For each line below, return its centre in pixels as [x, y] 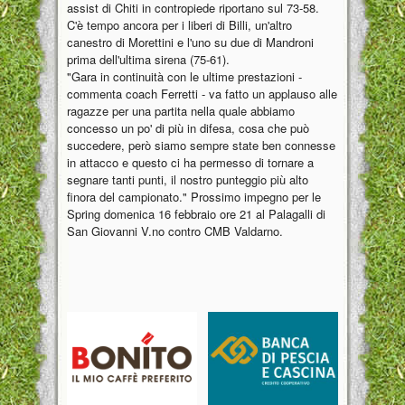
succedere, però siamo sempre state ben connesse [201, 146]
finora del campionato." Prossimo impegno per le [194, 197]
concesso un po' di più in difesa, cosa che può [188, 128]
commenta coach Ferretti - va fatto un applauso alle [202, 94]
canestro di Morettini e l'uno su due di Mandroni [190, 42]
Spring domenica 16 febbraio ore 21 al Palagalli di [196, 214]
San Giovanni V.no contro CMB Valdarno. [175, 231]
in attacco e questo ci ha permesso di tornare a [190, 163]
